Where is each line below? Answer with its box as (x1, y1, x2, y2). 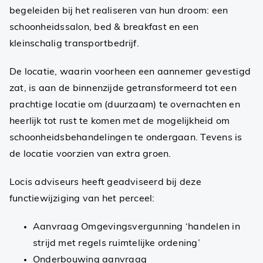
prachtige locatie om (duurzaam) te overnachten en (9, 100, 240, 110)
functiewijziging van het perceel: (9, 194, 155, 204)
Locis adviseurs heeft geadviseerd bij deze (9, 177, 201, 187)
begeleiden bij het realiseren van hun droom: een (9, 6, 228, 16)
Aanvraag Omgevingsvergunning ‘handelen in (32, 222, 240, 232)
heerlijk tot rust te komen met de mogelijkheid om (9, 116, 230, 126)
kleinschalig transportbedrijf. (9, 39, 139, 49)
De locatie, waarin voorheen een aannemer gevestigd (9, 67, 251, 77)
